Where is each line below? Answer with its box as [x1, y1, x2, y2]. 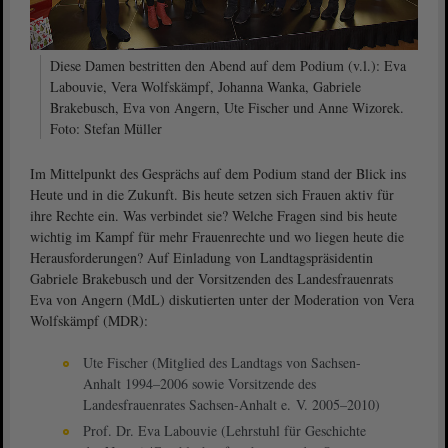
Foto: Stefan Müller [50, 118, 162, 138]
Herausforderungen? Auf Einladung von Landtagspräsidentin [30, 247, 373, 267]
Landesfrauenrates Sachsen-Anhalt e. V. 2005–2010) [83, 394, 380, 414]
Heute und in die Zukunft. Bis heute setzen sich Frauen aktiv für [30, 184, 394, 204]
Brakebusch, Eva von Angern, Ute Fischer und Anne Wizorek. [50, 97, 404, 117]
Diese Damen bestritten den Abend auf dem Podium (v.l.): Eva [50, 55, 406, 75]
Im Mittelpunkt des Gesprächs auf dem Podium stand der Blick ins [30, 163, 406, 183]
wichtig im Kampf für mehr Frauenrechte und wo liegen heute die [30, 226, 404, 246]
